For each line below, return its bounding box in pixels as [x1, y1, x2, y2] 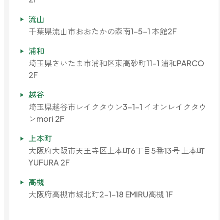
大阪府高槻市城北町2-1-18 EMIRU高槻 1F [28, 189, 173, 200]
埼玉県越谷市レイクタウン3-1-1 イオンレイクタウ [28, 102, 207, 112]
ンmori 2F [28, 113, 65, 124]
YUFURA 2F [28, 157, 70, 168]
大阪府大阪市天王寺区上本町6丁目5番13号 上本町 [28, 145, 205, 156]
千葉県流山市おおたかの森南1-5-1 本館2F [28, 26, 177, 37]
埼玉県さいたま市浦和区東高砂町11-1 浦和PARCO [28, 58, 205, 69]
